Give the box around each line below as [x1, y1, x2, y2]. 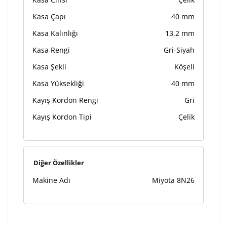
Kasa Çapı [32, 11, 66, 21]
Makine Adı [32, 175, 70, 185]
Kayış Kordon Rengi [32, 95, 98, 105]
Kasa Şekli [32, 61, 66, 71]
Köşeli [174, 61, 195, 71]
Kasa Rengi [32, 45, 70, 55]
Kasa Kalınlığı [32, 28, 78, 38]
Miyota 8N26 [152, 175, 195, 185]
